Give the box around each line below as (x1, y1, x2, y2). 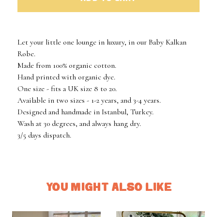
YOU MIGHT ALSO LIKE (46, 181, 172, 194)
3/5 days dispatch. (17, 130, 71, 140)
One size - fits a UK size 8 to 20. (17, 84, 117, 94)
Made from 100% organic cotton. (17, 61, 116, 71)
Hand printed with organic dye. (17, 72, 115, 82)
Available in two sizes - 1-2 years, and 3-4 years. (17, 95, 161, 106)
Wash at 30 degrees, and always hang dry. (17, 119, 141, 129)
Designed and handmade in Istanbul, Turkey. (17, 107, 154, 117)
